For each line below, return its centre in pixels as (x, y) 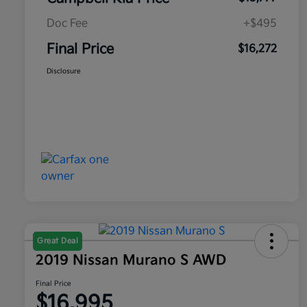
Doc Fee (67, 24)
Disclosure (64, 72)
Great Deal (58, 241)
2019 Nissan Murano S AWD (131, 261)
